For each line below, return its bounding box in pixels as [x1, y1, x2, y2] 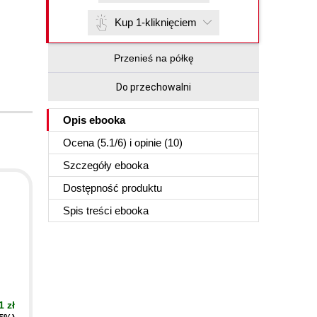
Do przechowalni [116, 81, 191, 93]
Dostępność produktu [63, 182, 162, 194]
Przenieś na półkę [113, 52, 194, 64]
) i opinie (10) [123, 137, 183, 149]
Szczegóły [63, 159, 115, 171]
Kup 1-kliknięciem [115, 16, 197, 28]
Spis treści [63, 204, 115, 217]
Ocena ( [63, 137, 100, 149]
